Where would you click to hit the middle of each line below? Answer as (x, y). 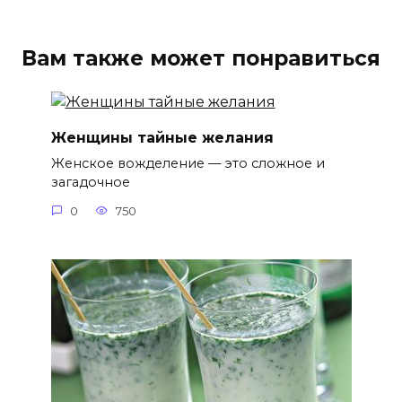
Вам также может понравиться (201, 58)
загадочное (90, 183)
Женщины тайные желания (162, 138)
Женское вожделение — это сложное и (188, 164)
